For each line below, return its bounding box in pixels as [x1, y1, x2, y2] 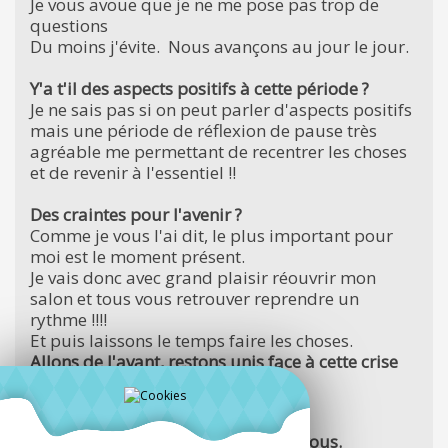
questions [30, 13, 108, 37]
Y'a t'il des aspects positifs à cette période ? [30, 76, 369, 100]
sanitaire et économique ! [30, 370, 230, 394]
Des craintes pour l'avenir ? [30, 202, 242, 226]
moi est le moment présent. [30, 244, 245, 268]
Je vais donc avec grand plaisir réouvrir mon [30, 265, 376, 289]
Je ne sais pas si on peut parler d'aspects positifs [30, 97, 412, 121]
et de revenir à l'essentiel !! [30, 160, 236, 184]
